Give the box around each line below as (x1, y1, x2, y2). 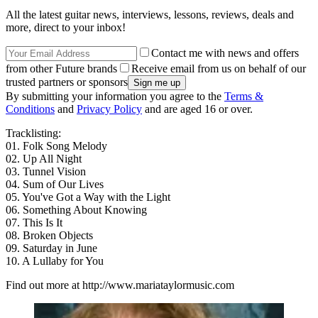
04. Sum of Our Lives (6, 178, 104, 191)
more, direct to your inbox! (6, 21, 126, 34)
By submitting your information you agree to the (6, 90, 224, 103)
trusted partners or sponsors (6, 76, 128, 89)
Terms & (224, 90, 263, 103)
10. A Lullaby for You (6, 255, 104, 268)
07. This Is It (6, 216, 62, 229)
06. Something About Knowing (6, 204, 147, 216)
